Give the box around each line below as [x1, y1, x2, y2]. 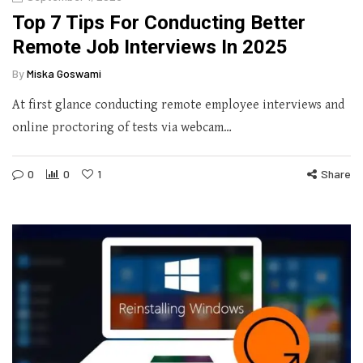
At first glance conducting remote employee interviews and [12, 96, 344, 113]
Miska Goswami [27, 66, 101, 80]
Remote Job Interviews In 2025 [12, 35, 288, 58]
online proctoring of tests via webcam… [12, 119, 232, 135]
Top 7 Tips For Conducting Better [12, 11, 305, 34]
